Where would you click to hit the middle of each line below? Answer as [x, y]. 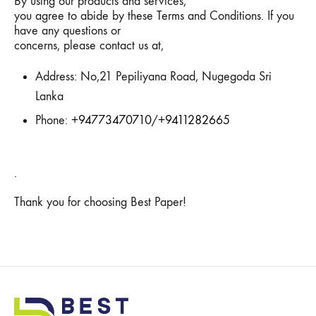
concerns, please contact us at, [89, 45]
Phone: [53, 120]
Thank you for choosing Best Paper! [100, 202]
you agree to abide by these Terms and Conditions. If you [154, 16]
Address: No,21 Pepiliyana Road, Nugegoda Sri [153, 77]
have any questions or [67, 31]
